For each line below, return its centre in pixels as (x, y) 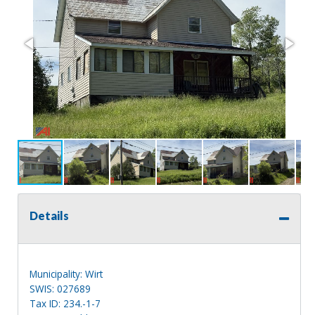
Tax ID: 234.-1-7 (65, 303)
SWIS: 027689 (60, 288)
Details (49, 215)
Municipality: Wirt (66, 274)
